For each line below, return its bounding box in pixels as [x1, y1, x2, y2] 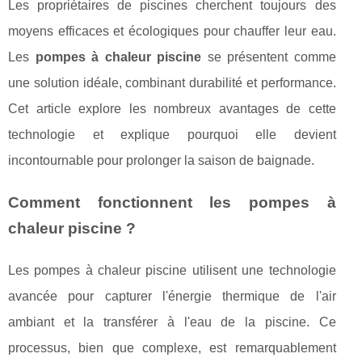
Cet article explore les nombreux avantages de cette [8, 102, 336, 116]
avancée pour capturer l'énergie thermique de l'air [8, 289, 336, 304]
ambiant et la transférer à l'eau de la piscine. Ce [8, 315, 336, 330]
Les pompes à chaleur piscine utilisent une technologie [8, 263, 336, 278]
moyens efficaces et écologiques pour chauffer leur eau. [8, 24, 336, 39]
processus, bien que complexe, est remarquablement [8, 341, 336, 356]
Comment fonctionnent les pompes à [8, 194, 336, 212]
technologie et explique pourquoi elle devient [8, 128, 336, 142]
